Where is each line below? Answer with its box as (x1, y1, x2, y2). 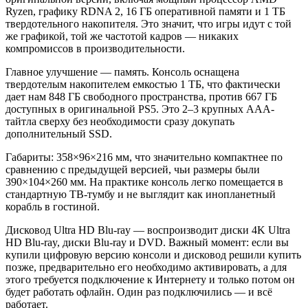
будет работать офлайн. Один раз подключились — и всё (5, 285, 272, 298)
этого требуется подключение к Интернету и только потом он (5, 273, 295, 285)
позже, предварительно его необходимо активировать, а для (5, 261, 287, 273)
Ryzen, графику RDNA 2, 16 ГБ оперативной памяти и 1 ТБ (5, 5, 285, 17)
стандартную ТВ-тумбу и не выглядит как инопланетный (5, 188, 276, 200)
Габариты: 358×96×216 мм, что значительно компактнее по (5, 151, 283, 163)
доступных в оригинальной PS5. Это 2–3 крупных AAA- (5, 102, 274, 115)
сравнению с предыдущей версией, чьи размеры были (5, 163, 260, 175)
